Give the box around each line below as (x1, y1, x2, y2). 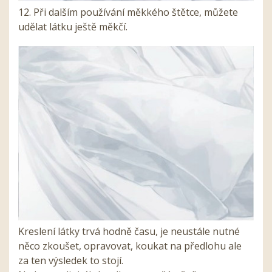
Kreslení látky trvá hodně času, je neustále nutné (18, 225, 240, 239)
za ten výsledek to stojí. (18, 254, 123, 268)
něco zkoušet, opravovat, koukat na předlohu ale (18, 239, 242, 253)
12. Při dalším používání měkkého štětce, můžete (18, 5, 238, 19)
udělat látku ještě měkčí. (18, 20, 127, 34)
